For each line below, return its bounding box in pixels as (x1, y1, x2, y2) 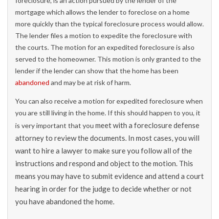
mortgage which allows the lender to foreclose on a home (15, 7, 190, 16)
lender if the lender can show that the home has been (15, 66, 178, 75)
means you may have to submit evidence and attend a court (15, 171, 204, 180)
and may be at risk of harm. (49, 78, 131, 87)
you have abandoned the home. (15, 197, 114, 206)
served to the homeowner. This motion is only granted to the (15, 54, 201, 63)
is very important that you (15, 121, 95, 130)
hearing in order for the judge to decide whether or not (15, 184, 192, 193)
